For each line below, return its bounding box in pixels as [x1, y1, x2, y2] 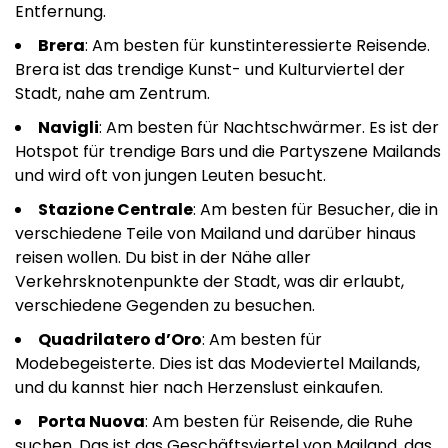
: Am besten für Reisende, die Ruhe [145, 410, 413, 434]
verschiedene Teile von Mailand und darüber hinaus [15, 222, 416, 246]
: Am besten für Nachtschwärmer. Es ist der [99, 116, 439, 140]
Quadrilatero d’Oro [38, 328, 202, 352]
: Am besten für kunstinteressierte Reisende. [85, 34, 430, 58]
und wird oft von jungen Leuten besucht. [15, 164, 326, 188]
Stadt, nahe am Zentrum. [15, 82, 210, 106]
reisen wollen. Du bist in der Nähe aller [15, 246, 311, 270]
